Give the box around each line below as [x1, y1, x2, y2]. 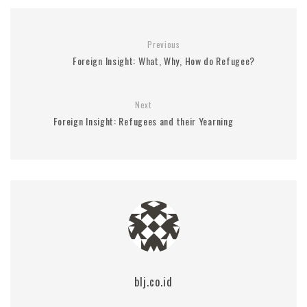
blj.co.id [134, 273, 173, 291]
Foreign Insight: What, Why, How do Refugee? [72, 53, 256, 69]
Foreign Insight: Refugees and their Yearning [53, 114, 234, 129]
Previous [147, 38, 180, 51]
